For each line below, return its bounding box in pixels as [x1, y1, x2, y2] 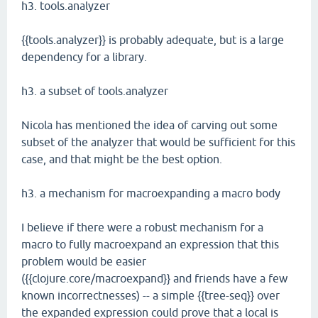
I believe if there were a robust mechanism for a [21, 221, 263, 234]
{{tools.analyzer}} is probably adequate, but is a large [21, 33, 284, 46]
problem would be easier [21, 255, 146, 268]
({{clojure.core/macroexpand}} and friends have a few [21, 272, 287, 285]
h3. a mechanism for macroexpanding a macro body [21, 187, 280, 199]
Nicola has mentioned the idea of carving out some [21, 119, 278, 131]
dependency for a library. [21, 50, 147, 63]
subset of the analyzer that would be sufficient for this [21, 136, 295, 148]
